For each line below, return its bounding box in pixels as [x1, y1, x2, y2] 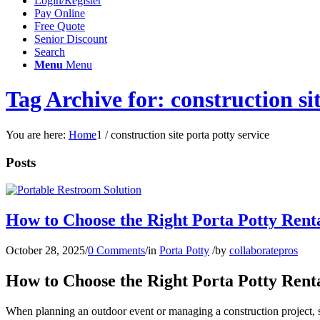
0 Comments [88, 244, 145, 257]
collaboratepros [229, 244, 298, 257]
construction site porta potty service [111, 128, 269, 141]
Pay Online [34, 7, 85, 19]
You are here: [6, 128, 66, 141]
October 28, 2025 [6, 244, 85, 257]
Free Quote [34, 20, 85, 32]
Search [34, 46, 65, 58]
